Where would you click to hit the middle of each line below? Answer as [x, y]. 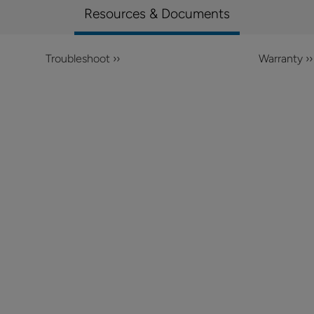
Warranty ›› [285, 59]
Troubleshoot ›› [82, 59]
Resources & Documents [157, 14]
